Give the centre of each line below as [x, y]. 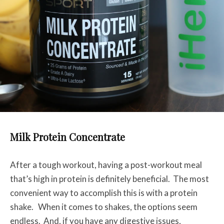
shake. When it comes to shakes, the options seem [104, 207]
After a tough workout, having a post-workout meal [106, 165]
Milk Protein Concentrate [67, 137]
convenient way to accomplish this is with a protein [104, 193]
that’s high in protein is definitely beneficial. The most [109, 179]
